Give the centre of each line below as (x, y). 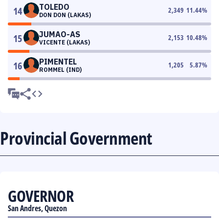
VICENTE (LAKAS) (65, 42)
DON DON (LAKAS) (65, 15)
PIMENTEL (58, 62)
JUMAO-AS (60, 34)
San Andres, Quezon (37, 208)
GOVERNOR (41, 196)
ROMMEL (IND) (60, 70)
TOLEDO (54, 7)
